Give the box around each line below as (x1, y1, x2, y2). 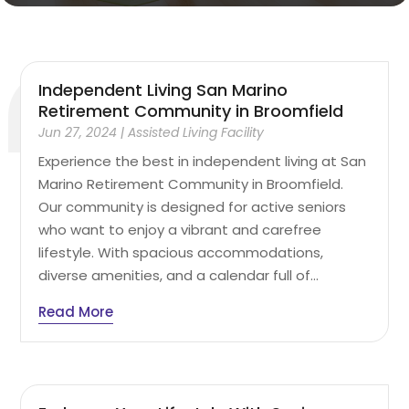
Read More (38, 301, 114, 321)
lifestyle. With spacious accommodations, (38, 242, 324, 262)
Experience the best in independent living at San (38, 151, 367, 171)
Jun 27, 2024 (38, 122, 118, 142)
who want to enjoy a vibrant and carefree (38, 219, 322, 239)
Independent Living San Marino (38, 78, 288, 101)
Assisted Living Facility (128, 122, 265, 142)
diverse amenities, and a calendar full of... (38, 265, 320, 285)
